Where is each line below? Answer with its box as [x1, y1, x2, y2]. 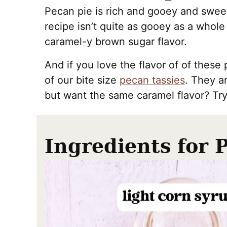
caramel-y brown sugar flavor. [45, 35, 187, 48]
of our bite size [45, 74, 120, 86]
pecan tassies [120, 74, 185, 86]
